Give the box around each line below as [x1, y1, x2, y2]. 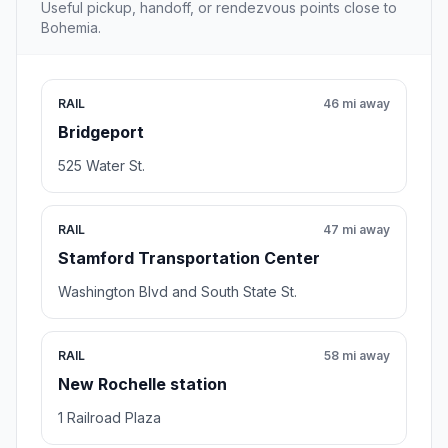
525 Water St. [58, 156, 145, 174]
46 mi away [323, 95, 390, 111]
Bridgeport [58, 121, 144, 142]
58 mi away [324, 347, 390, 363]
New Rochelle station [58, 373, 227, 394]
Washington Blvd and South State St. [58, 282, 297, 300]
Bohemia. [41, 18, 101, 36]
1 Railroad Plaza [58, 408, 161, 426]
